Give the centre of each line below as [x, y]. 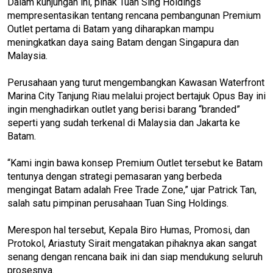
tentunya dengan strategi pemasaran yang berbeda [115, 176]
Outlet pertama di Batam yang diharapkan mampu [111, 29]
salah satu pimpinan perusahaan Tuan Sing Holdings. [118, 203]
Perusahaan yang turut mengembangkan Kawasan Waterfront [136, 82]
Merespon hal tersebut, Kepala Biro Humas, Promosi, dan [129, 230]
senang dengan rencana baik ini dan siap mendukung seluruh [135, 257]
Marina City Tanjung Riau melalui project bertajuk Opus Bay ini [136, 96]
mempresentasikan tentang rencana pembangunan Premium [134, 15]
